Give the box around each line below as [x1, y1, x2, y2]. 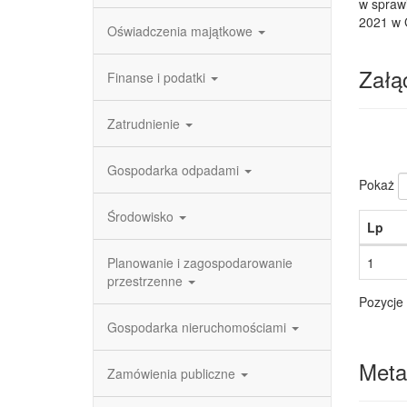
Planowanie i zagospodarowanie [107, 253, 293, 272]
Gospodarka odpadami [107, 161, 243, 179]
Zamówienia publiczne [107, 364, 239, 382]
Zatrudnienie [107, 114, 184, 133]
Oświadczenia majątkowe [107, 22, 256, 40]
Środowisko [107, 207, 177, 225]
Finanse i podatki [107, 68, 209, 86]
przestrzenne [107, 272, 186, 290]
